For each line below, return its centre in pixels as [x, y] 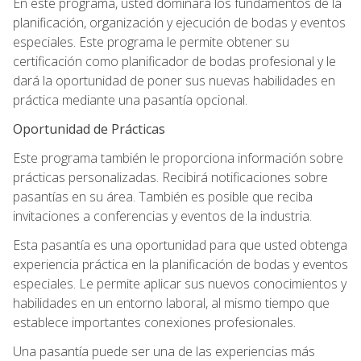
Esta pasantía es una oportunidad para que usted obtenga [180, 245]
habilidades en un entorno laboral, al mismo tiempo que [171, 303]
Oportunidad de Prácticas [89, 129]
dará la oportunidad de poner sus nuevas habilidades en [174, 80]
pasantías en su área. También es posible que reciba [163, 196]
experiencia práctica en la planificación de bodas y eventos [180, 264]
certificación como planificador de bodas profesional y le [174, 61]
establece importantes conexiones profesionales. [154, 322]
